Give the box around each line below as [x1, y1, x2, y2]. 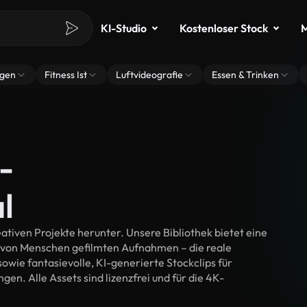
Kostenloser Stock [180, 21, 268, 35]
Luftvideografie [116, 69, 183, 81]
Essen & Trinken [212, 69, 279, 81]
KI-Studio [101, 21, 147, 35]
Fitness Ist [45, 69, 87, 81]
